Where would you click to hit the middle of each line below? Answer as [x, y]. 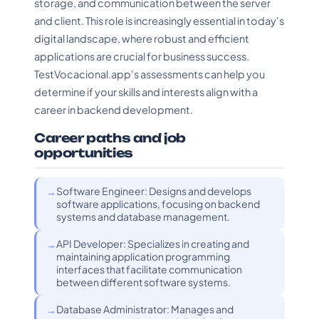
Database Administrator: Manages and [145, 309]
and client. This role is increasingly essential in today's [159, 21]
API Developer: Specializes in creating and [153, 244]
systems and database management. [143, 216]
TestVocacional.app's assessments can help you [150, 74]
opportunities [84, 153]
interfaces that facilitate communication [149, 269]
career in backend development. [114, 110]
